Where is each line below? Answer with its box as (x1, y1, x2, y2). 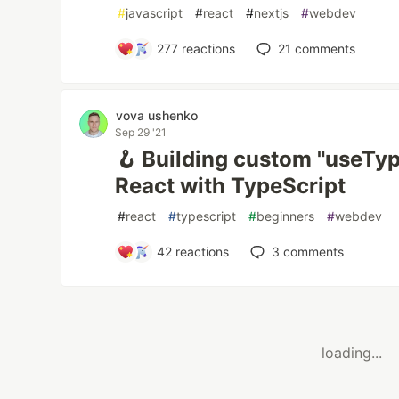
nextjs (254, 5, 289, 20)
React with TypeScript (115, 173, 346, 199)
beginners (256, 208, 315, 224)
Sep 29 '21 (115, 126, 167, 139)
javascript (126, 5, 183, 20)
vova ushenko (116, 108, 199, 123)
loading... (321, 344, 382, 362)
